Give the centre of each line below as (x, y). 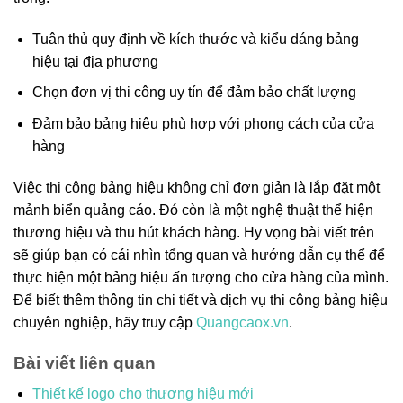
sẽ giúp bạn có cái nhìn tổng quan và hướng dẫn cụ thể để (199, 255)
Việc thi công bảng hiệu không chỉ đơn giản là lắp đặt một (197, 187)
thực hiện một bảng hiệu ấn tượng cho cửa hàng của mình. (201, 277)
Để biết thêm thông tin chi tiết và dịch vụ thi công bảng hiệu (201, 300)
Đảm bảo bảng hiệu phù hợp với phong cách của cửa (203, 124)
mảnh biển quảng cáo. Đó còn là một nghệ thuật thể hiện (193, 210)
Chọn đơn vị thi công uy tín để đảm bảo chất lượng (194, 93)
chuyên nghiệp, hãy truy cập (105, 322)
